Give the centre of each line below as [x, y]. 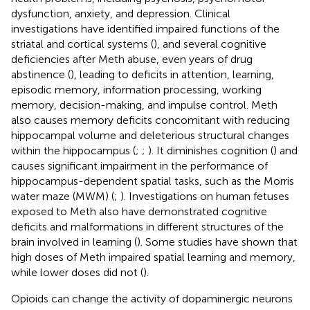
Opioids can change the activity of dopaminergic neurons [152, 298]
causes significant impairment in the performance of [139, 165]
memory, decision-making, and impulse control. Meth [144, 104]
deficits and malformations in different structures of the [147, 226]
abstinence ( [41, 74]
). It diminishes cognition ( [211, 150]
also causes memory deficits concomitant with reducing [151, 120]
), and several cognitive [210, 44]
